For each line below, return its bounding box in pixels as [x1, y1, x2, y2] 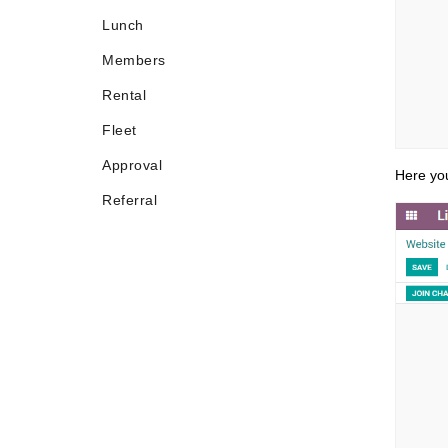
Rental [102, 87, 146, 103]
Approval [102, 157, 162, 173]
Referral [102, 192, 157, 208]
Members [102, 52, 166, 68]
